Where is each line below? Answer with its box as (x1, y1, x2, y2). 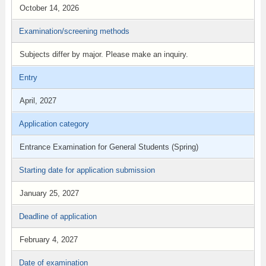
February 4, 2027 (19, 235, 78, 244)
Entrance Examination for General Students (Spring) (19, 142, 198, 151)
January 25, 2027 (19, 189, 79, 198)
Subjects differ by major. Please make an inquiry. (19, 50, 188, 59)
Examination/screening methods (18, 27, 129, 36)
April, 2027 (19, 96, 56, 105)
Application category (18, 119, 89, 128)
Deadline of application (18, 212, 97, 221)
